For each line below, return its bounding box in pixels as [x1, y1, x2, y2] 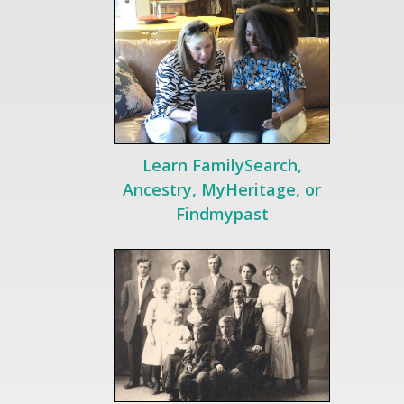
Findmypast [175, 202, 269, 225]
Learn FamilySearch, [142, 153, 302, 176]
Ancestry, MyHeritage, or [123, 178, 322, 200]
